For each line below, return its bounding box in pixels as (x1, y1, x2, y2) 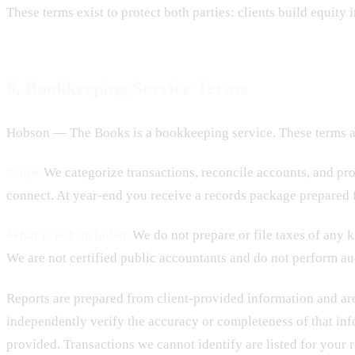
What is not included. (6, 227, 129, 243)
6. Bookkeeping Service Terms (6, 77, 247, 98)
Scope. (6, 165, 44, 181)
